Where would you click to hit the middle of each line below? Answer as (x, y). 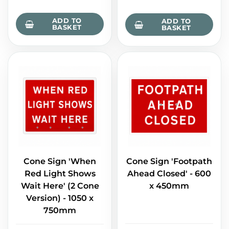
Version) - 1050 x (60, 198)
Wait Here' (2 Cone (60, 186)
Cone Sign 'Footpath (169, 162)
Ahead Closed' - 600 (169, 174)
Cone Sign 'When (60, 162)
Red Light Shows (60, 174)
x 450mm (169, 186)
